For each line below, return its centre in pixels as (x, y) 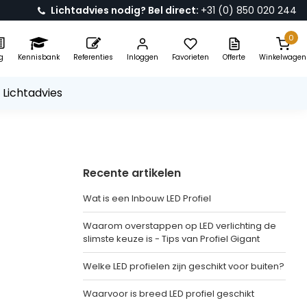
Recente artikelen (132, 173)
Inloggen (143, 57)
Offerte (234, 57)
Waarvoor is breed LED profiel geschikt (168, 294)
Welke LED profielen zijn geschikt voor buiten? (183, 266)
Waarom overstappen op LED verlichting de (179, 226)
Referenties (93, 57)
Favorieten (191, 57)
